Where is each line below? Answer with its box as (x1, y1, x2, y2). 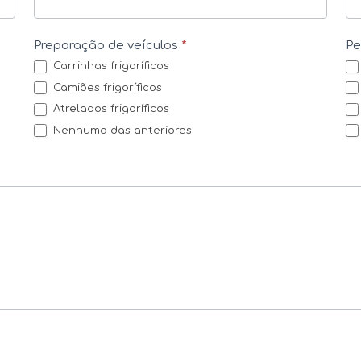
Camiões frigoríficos (49, 81, 162, 93)
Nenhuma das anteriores (49, 124, 192, 136)
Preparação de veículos (33, 39, 181, 53)
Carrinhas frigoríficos (49, 60, 169, 73)
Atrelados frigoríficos (49, 103, 169, 115)
